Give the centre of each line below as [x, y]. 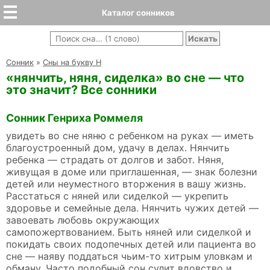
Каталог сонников [138, 13]
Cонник [20, 62]
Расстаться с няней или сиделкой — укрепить [117, 196]
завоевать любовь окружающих [83, 220]
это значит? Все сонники [81, 90]
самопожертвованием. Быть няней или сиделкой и [129, 232]
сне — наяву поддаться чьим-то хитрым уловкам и [129, 256]
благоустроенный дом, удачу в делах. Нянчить [118, 148]
